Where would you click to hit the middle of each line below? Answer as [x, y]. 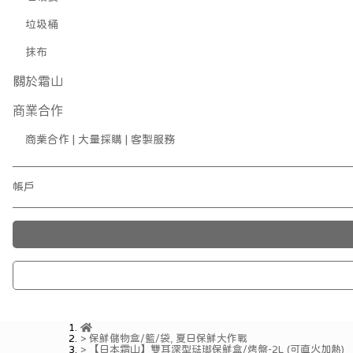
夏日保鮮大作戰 [212, 338]
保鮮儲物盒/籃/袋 [130, 338]
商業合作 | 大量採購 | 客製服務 [100, 139]
